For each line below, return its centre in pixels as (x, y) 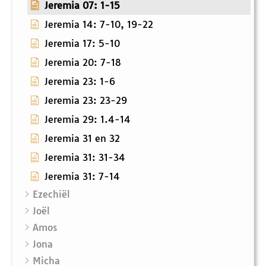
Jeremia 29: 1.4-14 (88, 120)
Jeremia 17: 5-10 (82, 44)
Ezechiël (51, 194)
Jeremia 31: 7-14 (82, 177)
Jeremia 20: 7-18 (83, 63)
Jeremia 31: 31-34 (85, 158)
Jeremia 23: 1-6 (80, 82)
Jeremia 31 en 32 (82, 139)
